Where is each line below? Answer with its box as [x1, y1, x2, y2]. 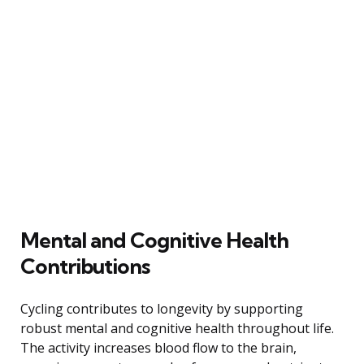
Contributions [20, 252, 149, 279]
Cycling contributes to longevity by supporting [20, 299, 303, 318]
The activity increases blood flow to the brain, [20, 338, 297, 357]
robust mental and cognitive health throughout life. [20, 318, 334, 337]
